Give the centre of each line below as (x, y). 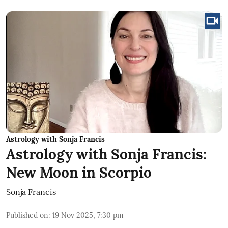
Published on (27, 215)
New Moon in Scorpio (79, 172)
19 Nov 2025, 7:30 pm (88, 215)
